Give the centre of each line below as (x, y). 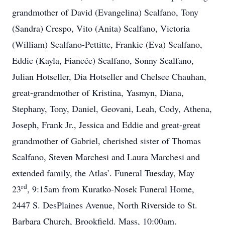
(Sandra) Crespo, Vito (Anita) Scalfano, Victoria (101, 28)
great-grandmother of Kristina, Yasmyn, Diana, (98, 92)
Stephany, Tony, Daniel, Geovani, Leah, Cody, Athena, (112, 108)
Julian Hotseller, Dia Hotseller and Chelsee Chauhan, (109, 76)
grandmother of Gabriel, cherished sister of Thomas (106, 141)
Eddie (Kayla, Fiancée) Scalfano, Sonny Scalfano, (103, 60)
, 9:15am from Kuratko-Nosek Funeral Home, (111, 189)
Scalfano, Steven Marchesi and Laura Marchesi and (106, 157)
